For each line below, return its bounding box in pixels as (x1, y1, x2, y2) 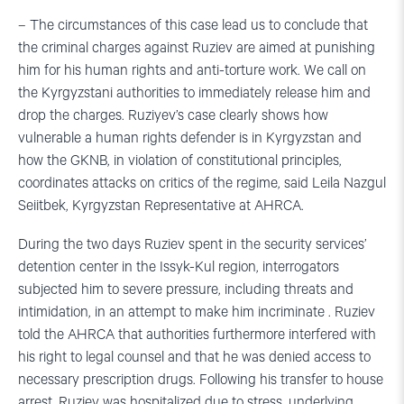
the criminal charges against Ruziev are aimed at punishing (18, 39, 375, 57)
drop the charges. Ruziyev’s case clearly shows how (18, 106, 328, 124)
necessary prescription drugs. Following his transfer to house (18, 371, 383, 389)
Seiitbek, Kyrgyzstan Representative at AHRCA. (18, 197, 304, 215)
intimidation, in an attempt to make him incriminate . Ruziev (18, 303, 375, 321)
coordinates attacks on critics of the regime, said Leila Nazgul (18, 174, 386, 192)
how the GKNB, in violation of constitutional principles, (18, 151, 342, 170)
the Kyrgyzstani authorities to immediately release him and (18, 84, 371, 102)
